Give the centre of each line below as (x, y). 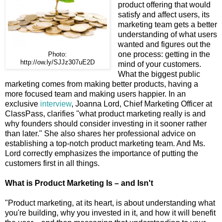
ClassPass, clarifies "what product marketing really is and (105, 114)
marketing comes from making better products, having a (102, 84)
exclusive (23, 104)
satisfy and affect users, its (164, 15)
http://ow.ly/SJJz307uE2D (57, 63)
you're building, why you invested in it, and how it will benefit (110, 213)
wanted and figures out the (164, 45)
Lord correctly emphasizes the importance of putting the (102, 154)
